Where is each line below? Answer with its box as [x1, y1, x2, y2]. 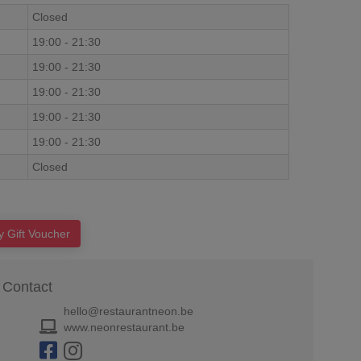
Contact [2, 279, 52, 295]
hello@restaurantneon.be [64, 305, 193, 317]
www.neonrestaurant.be [64, 321, 185, 334]
